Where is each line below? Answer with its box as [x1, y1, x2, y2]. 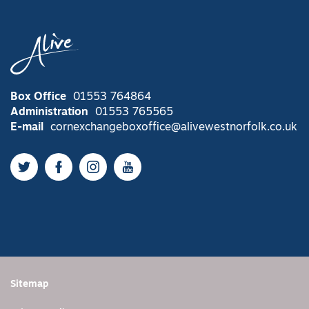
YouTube [126, 166, 177, 180]
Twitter [23, 166, 65, 180]
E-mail [10, 122, 43, 134]
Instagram [92, 166, 152, 180]
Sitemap [10, 279, 48, 290]
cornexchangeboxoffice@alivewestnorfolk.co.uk [50, 122, 297, 134]
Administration [10, 107, 88, 119]
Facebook [57, 166, 114, 180]
